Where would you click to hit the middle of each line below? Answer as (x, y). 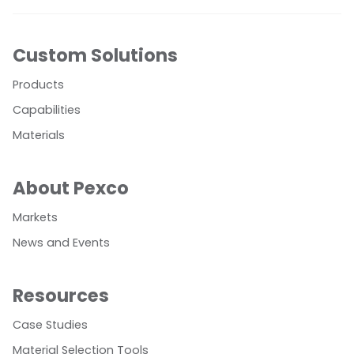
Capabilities (47, 110)
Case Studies (50, 325)
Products (38, 85)
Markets (35, 218)
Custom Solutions (95, 56)
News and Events (61, 243)
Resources (61, 296)
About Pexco (71, 188)
